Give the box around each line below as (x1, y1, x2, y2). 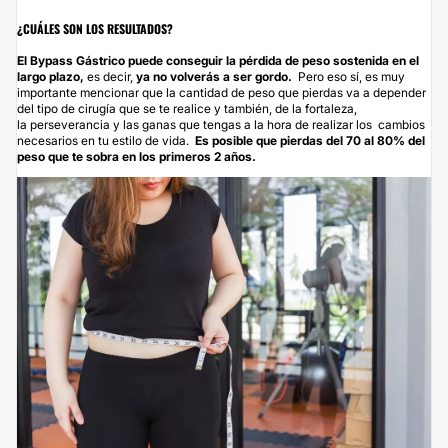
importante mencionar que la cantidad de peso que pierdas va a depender (17, 84, 426, 100)
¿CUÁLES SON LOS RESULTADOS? (17, 19, 176, 37)
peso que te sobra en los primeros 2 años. (17, 148, 259, 164)
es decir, (84, 68, 133, 84)
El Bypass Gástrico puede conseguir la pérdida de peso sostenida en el (17, 52, 419, 68)
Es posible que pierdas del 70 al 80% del (195, 132, 425, 148)
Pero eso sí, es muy (292, 68, 405, 84)
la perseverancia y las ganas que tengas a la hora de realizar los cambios (17, 116, 425, 132)
